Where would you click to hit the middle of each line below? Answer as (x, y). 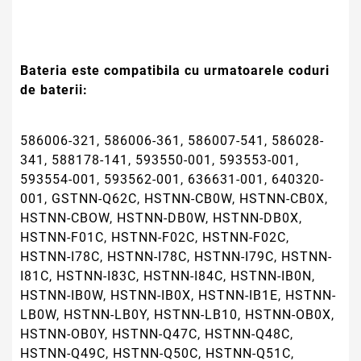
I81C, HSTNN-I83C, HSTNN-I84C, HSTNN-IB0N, (168, 276)
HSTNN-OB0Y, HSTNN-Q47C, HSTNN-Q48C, (157, 334)
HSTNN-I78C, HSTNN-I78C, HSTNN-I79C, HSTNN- (176, 257)
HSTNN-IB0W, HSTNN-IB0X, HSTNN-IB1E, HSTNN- (178, 296)
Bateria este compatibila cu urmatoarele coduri (175, 70)
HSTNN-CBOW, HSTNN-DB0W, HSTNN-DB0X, (161, 218)
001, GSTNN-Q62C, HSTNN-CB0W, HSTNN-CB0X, (174, 199)
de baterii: (54, 89)
